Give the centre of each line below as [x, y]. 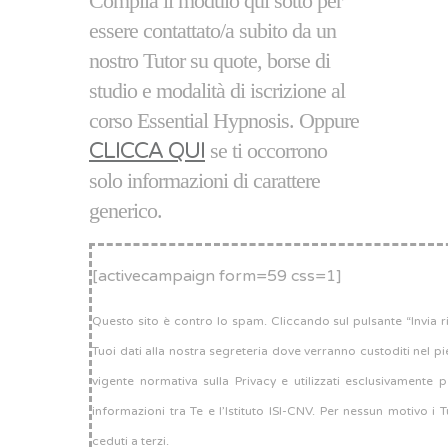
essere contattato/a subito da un [212, 30]
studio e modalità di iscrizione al [217, 90]
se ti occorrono [266, 150]
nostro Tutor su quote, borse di [209, 60]
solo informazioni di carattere [204, 180]
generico [123, 210]
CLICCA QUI [147, 151]
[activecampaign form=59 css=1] [217, 276]
